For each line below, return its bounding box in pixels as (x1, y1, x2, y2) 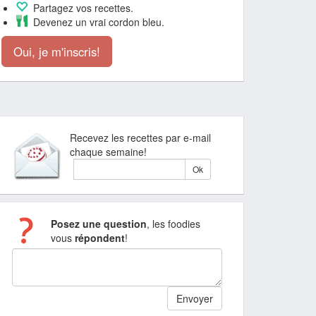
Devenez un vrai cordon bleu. (28, 15, 164, 29)
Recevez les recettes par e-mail (70, 130, 211, 145)
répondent (74, 231, 125, 245)
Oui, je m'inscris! (13, 43, 100, 60)
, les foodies (146, 217, 200, 231)
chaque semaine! (70, 145, 147, 159)
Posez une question (50, 217, 147, 231)
